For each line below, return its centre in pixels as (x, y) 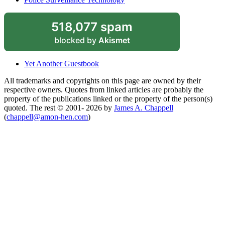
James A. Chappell (144, 107)
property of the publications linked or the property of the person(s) (108, 98)
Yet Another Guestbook (62, 63)
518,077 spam (92, 27)
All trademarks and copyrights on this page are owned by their (102, 80)
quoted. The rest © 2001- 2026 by (59, 107)
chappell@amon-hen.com (47, 117)
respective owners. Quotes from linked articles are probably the (104, 89)
